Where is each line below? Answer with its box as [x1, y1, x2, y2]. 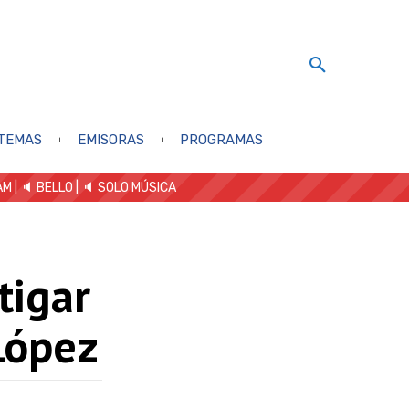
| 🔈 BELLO [12, 179, 73, 195]
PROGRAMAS [179, 131, 263, 148]
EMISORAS [77, 131, 144, 148]
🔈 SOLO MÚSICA [81, 179, 176, 195]
